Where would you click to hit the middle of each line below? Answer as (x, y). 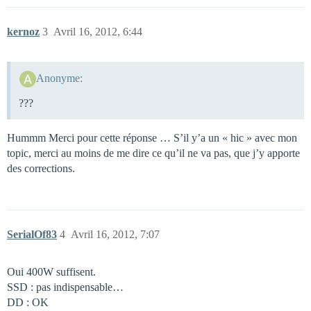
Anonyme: (59, 78)
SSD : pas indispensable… (65, 287)
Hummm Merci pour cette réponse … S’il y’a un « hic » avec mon (152, 137)
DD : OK (28, 302)
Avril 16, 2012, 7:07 (115, 234)
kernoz (23, 32)
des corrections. (41, 168)
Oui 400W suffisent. (51, 271)
